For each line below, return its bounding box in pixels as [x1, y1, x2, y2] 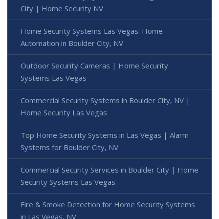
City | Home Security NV [21, 3, 103, 13]
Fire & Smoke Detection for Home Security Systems [21, 199, 195, 209]
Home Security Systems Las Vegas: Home [21, 25, 163, 36]
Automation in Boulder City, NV [21, 38, 123, 48]
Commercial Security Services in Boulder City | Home [21, 164, 198, 175]
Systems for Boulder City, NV [21, 142, 118, 152]
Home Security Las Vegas [21, 107, 107, 117]
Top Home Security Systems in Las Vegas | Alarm [21, 130, 189, 140]
